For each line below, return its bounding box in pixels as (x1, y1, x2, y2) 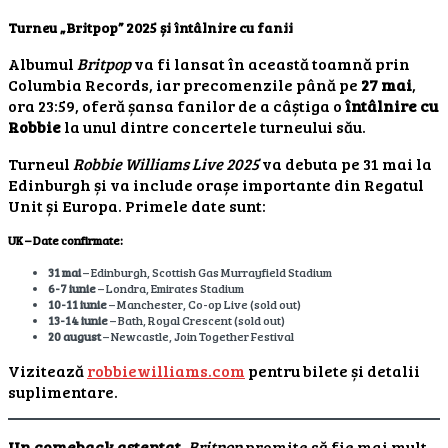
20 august (48, 327, 101, 344)
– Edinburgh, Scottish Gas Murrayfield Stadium (81, 263, 332, 280)
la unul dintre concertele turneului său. (61, 115, 366, 137)
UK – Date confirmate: (8, 231, 123, 248)
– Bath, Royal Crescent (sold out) (108, 311, 285, 328)
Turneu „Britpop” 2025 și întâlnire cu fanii (8, 17, 293, 37)
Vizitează (8, 359, 87, 381)
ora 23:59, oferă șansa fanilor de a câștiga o (8, 94, 345, 116)
